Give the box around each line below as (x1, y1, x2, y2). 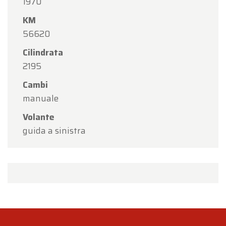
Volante (23, 110, 54, 124)
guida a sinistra (23, 124, 86, 138)
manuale (23, 92, 59, 105)
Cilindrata (23, 46, 63, 60)
